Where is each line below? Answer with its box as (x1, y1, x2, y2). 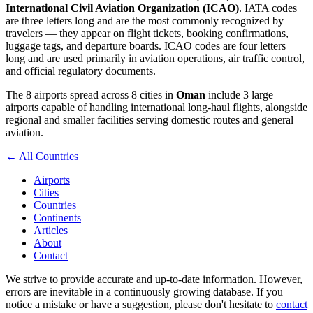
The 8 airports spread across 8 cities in (6, 89, 176, 101)
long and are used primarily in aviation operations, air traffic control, (6, 52, 305, 65)
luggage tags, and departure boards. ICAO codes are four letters (6, 40, 286, 52)
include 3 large (205, 89, 273, 101)
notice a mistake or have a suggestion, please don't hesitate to (6, 298, 276, 311)
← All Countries (6, 150, 78, 163)
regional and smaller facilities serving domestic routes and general (6, 114, 293, 126)
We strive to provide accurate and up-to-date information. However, (6, 273, 303, 286)
